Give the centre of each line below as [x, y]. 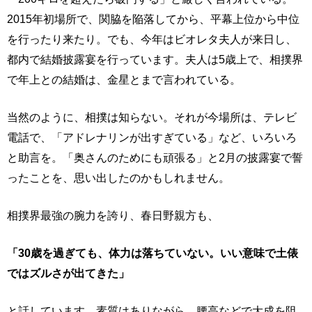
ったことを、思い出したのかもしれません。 [118, 178]
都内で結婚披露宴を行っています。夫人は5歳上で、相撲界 [155, 59]
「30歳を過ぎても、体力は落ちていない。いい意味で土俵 [153, 253]
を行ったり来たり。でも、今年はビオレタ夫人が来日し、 [152, 39]
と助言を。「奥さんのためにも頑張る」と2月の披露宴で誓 [155, 157]
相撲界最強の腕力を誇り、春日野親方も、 [113, 215]
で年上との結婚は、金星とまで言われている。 [124, 79]
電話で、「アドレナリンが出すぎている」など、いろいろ [152, 137]
